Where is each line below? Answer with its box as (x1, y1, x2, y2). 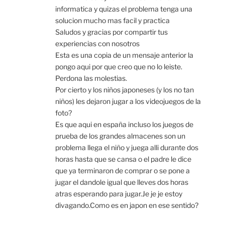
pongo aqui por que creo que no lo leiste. (55, 62, 182, 71)
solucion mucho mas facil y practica (55, 16, 170, 25)
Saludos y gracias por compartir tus (55, 28, 168, 37)
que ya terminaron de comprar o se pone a (55, 166, 190, 175)
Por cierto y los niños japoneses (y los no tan (55, 85, 194, 94)
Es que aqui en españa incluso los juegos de (55, 120, 193, 129)
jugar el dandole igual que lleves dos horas (55, 178, 188, 187)
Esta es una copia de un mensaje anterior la (55, 51, 193, 60)
